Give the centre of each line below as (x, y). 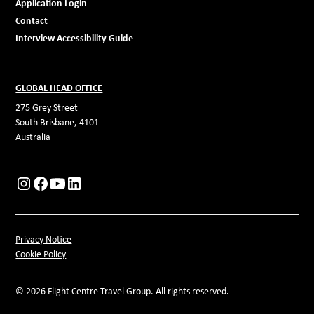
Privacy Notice (44, 239)
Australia (33, 137)
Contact (32, 20)
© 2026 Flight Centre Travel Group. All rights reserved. (123, 291)
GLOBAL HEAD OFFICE (59, 87)
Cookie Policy (41, 254)
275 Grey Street (47, 107)
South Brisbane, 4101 (57, 122)
